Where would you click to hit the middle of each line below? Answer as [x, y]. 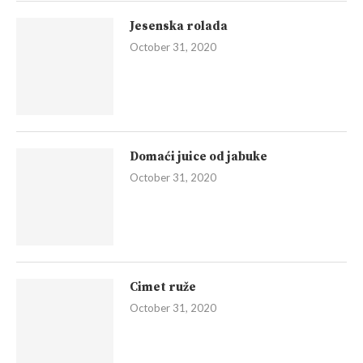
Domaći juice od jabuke [199, 157]
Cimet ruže [163, 288]
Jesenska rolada [179, 27]
